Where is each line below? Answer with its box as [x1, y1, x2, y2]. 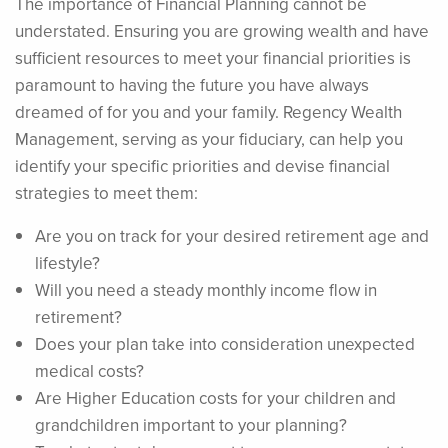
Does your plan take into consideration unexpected [35, 332, 415, 357]
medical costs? [35, 359, 144, 384]
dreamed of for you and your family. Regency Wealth [15, 100, 402, 125]
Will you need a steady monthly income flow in [35, 278, 377, 303]
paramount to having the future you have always [15, 73, 369, 98]
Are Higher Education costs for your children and [35, 386, 396, 411]
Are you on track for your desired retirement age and [35, 224, 429, 249]
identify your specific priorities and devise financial [15, 154, 390, 179]
